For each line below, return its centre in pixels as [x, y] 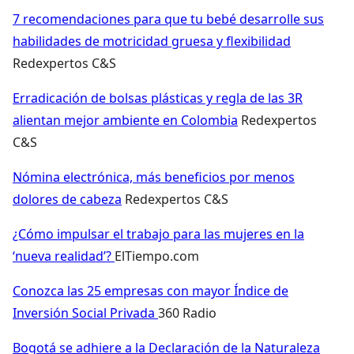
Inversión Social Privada [85, 313]
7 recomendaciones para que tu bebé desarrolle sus [168, 19]
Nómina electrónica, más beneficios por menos [154, 177]
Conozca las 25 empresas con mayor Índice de [151, 290]
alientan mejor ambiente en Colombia [125, 120]
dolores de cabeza [67, 199]
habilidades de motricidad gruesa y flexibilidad [152, 41]
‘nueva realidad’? [64, 256]
